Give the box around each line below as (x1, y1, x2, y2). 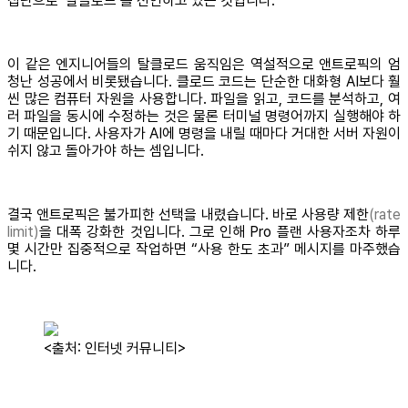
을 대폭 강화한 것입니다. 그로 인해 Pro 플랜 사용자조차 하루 (39, 223, 401, 241)
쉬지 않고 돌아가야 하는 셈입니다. (7, 142, 204, 160)
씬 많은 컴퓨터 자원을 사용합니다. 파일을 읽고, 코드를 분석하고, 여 (7, 90, 401, 108)
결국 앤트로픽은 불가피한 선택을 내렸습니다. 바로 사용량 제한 (7, 206, 369, 224)
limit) (7, 223, 39, 241)
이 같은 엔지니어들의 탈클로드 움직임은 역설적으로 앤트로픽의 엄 (7, 56, 401, 74)
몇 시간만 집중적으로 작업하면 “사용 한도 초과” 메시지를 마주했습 (7, 240, 401, 259)
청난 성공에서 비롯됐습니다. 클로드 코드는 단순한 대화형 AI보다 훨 (7, 73, 401, 91)
